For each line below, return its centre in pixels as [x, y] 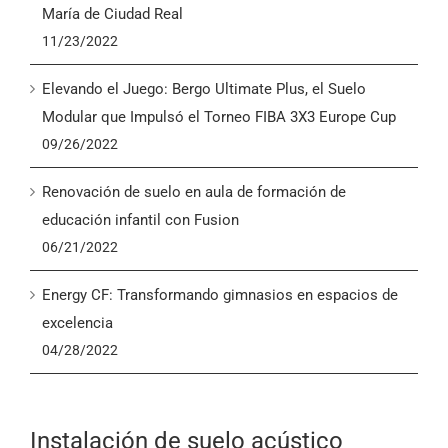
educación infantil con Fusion [140, 220]
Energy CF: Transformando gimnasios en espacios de [220, 295]
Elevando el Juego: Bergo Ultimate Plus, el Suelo [204, 89]
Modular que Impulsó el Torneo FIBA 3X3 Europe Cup [219, 117]
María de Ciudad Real [112, 14]
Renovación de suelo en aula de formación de [194, 192]
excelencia [77, 323]
